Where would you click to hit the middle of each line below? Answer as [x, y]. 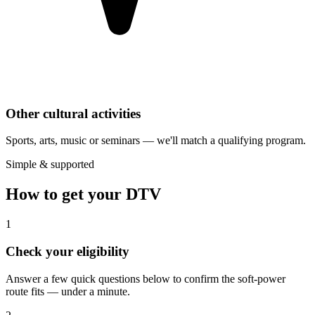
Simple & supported [50, 165]
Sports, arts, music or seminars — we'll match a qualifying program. [156, 141]
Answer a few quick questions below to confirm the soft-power [146, 278]
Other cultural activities [73, 113]
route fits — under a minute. [68, 291]
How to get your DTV [83, 194]
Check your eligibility [67, 251]
